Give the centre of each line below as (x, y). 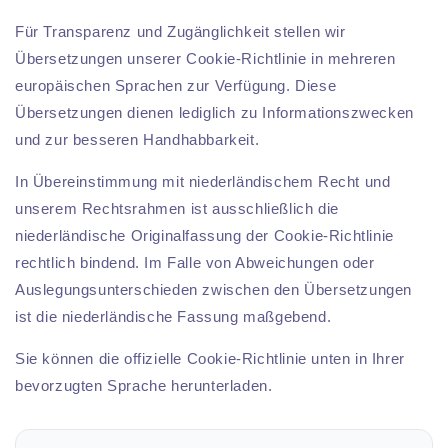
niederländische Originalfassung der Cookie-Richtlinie (204, 235)
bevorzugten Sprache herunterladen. (144, 385)
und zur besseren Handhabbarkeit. (137, 139)
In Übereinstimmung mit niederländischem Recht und (203, 181)
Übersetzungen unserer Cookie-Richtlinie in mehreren (205, 58)
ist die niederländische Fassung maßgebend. (173, 316)
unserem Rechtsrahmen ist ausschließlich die (177, 208)
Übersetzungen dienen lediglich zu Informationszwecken (214, 112)
